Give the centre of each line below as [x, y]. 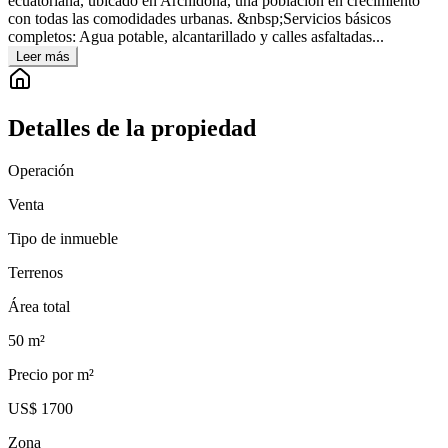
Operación [41, 170]
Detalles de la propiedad [132, 128]
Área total [39, 306]
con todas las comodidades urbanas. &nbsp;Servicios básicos [199, 19]
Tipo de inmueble [63, 238]
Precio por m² [51, 374]
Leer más [43, 57]
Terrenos [35, 272]
